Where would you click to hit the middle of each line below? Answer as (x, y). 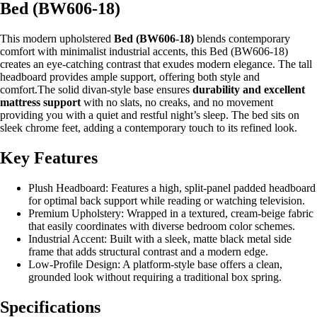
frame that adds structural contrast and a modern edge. (148, 252)
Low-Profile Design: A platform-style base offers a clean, (155, 265)
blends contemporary (242, 39)
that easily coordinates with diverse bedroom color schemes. (162, 226)
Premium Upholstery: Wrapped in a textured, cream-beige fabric (171, 214)
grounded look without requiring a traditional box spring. (155, 277)
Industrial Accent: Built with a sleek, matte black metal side (160, 239)
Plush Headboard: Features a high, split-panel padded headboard (172, 188)
